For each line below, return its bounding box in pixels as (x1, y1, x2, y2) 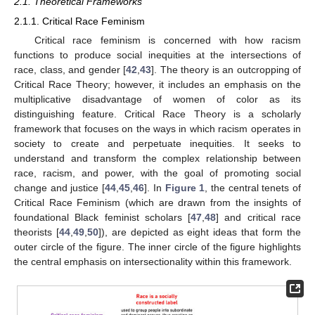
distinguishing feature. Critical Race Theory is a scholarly (14, 108, 301, 120)
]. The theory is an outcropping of (151, 64, 301, 76)
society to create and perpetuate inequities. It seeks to (14, 138, 301, 150)
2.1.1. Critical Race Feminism (14, 15, 145, 27)
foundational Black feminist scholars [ (14, 212, 191, 224)
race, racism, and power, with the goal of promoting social (14, 167, 301, 179)
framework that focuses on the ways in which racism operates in (14, 123, 301, 135)
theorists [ (14, 226, 59, 238)
